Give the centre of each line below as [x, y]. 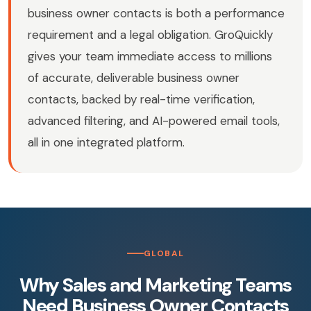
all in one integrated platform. [106, 143]
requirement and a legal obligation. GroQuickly [150, 35]
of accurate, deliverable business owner [134, 78]
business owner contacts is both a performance [156, 14]
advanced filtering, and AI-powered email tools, [154, 121]
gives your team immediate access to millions [150, 57]
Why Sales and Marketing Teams [155, 285]
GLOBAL [164, 254]
